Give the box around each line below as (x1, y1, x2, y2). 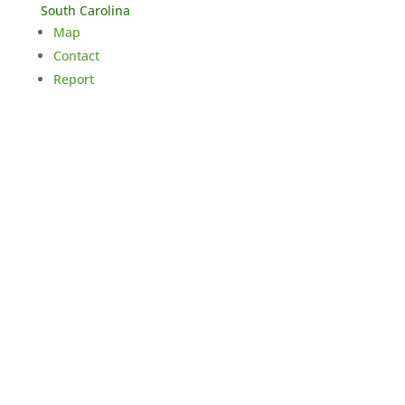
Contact (52, 47, 99, 64)
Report (52, 71, 94, 88)
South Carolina (40, 2, 137, 19)
